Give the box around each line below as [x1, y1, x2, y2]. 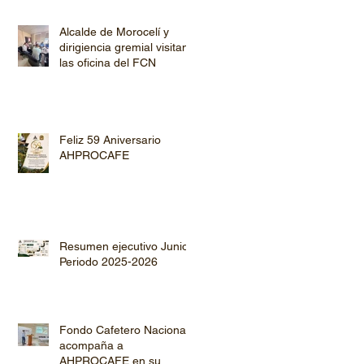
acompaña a [59, 338, 123, 352]
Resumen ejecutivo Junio [59, 239, 188, 253]
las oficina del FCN [59, 55, 156, 69]
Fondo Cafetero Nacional [59, 323, 188, 336]
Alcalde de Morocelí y [59, 24, 169, 38]
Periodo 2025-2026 [59, 254, 158, 268]
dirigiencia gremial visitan [59, 40, 188, 54]
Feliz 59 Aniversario [59, 132, 161, 146]
